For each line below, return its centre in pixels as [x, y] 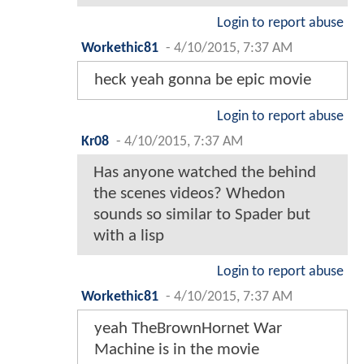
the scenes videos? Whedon [189, 194]
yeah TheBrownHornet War [188, 329]
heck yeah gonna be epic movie [203, 80]
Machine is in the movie [177, 350]
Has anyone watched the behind [205, 173]
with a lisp [129, 236]
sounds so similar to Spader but [202, 215]
